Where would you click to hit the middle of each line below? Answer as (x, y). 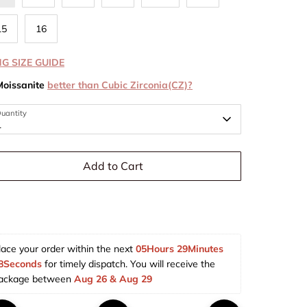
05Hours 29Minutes (181, 248)
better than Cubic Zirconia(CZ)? (120, 85)
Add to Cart (113, 166)
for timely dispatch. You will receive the (130, 263)
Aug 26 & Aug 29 (116, 279)
